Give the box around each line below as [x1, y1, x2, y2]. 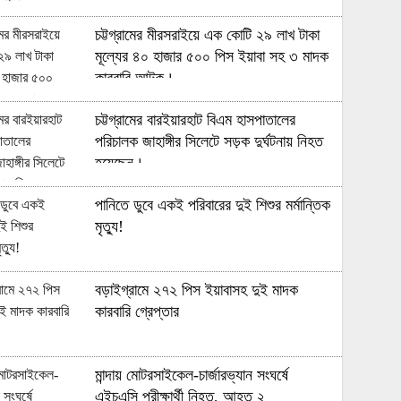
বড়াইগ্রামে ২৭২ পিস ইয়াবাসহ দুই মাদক [95, 280, 299, 299]
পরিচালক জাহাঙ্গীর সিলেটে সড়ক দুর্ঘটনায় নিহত [95, 132, 324, 150]
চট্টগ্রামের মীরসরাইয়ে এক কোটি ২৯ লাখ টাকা [95, 25, 320, 44]
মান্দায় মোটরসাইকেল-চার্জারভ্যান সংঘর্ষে [95, 365, 289, 384]
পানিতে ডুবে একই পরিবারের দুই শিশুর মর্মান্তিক [95, 195, 331, 214]
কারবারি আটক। [95, 68, 175, 87]
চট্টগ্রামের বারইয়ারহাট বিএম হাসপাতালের [95, 110, 296, 129]
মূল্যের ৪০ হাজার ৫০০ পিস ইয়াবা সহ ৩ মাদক [95, 47, 329, 65]
